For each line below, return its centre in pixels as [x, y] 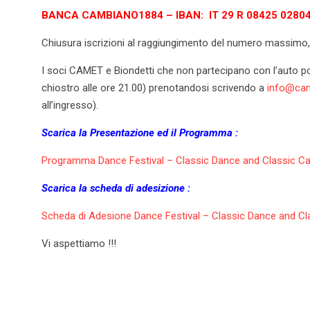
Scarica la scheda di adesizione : [116, 188]
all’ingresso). [70, 105]
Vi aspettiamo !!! [79, 243]
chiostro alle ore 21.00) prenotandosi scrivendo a [154, 88]
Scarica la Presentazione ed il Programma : [140, 133]
